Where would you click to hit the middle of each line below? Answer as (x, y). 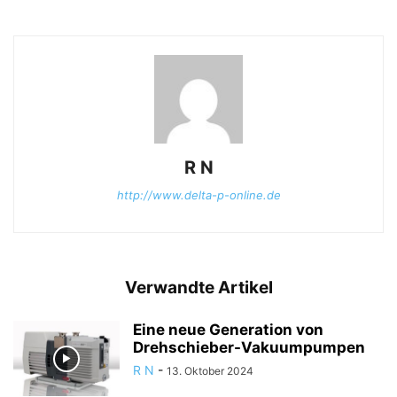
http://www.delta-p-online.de (198, 195)
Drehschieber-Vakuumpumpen (249, 348)
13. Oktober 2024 (210, 371)
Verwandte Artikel (198, 288)
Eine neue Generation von (228, 330)
